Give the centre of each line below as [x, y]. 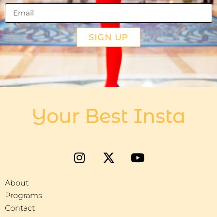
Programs [23, 195]
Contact [20, 208]
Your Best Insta [108, 116]
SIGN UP [108, 37]
